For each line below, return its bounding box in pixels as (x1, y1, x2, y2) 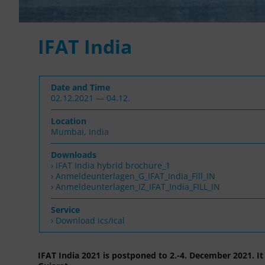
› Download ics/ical (51, 214, 125, 226)
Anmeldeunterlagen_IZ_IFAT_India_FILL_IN (56, 180, 220, 192)
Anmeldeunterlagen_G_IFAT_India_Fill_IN (56, 170, 215, 182)
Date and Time (51, 81, 110, 93)
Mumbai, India (51, 125, 109, 137)
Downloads (51, 148, 96, 160)
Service (51, 203, 80, 215)
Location (51, 115, 86, 127)
